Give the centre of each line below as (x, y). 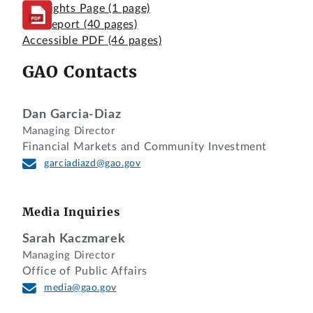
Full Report (51, 25)
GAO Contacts (80, 72)
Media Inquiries (71, 212)
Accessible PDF (63, 41)
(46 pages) (135, 41)
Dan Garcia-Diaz (72, 115)
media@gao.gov (80, 287)
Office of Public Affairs (85, 271)
